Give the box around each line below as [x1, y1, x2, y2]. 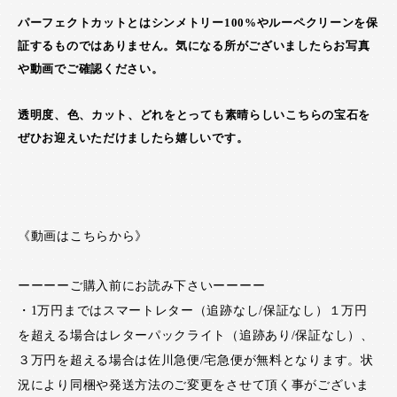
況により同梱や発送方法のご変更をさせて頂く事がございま [18, 378, 370, 392]
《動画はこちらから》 [18, 230, 148, 243]
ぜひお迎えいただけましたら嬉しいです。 [18, 131, 249, 144]
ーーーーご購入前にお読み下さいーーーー [18, 279, 266, 292]
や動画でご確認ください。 [18, 62, 164, 75]
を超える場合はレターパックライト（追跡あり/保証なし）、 [18, 329, 374, 342]
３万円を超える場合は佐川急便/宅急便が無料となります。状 [18, 354, 374, 367]
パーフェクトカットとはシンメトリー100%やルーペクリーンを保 [18, 16, 378, 29]
